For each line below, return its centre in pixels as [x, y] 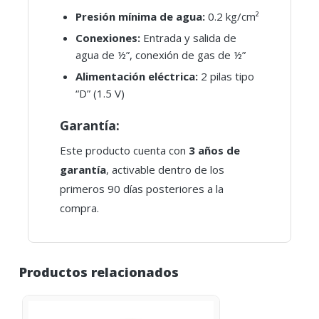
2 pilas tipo [226, 76]
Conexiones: [108, 38]
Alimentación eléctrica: [137, 76]
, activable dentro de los [165, 169]
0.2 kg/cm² [232, 16]
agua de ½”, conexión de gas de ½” [161, 55]
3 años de [214, 150]
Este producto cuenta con [124, 150]
